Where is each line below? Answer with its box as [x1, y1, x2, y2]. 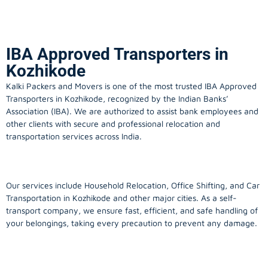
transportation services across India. [6, 131, 142, 142]
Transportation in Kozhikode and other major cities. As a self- [6, 193, 237, 203]
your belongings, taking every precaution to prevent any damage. [6, 218, 257, 229]
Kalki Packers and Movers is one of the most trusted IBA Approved [6, 81, 257, 92]
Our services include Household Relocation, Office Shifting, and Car [6, 180, 260, 191]
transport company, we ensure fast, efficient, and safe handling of [6, 205, 258, 216]
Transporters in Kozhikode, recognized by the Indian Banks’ [6, 93, 229, 104]
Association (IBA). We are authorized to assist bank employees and [6, 106, 258, 117]
